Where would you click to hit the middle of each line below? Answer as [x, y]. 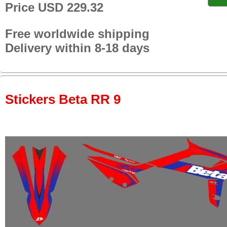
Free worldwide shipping [77, 33]
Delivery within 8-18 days [77, 48]
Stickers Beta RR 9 [63, 100]
